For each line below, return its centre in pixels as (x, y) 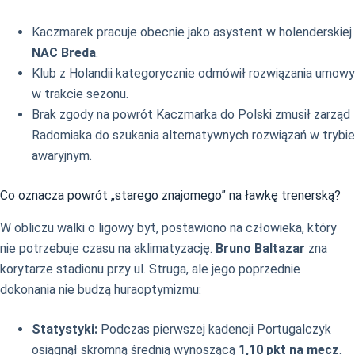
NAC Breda (64, 53)
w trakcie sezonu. (80, 94)
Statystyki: (65, 330)
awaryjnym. (62, 156)
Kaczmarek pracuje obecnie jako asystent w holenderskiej (192, 32)
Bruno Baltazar (260, 249)
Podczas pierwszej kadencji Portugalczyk (214, 330)
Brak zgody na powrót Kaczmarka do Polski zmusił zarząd (191, 115)
